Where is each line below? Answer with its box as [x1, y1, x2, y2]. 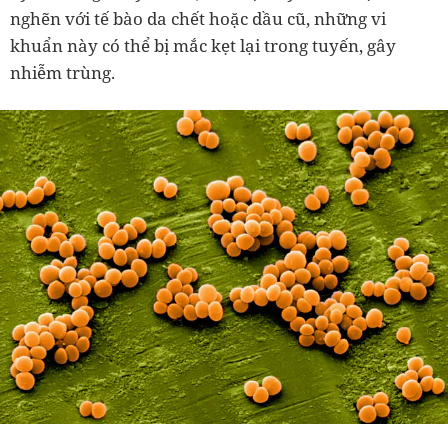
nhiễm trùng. [10, 60, 115, 84]
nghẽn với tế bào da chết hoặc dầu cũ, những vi [10, 6, 386, 30]
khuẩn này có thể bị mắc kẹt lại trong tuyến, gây [10, 33, 396, 57]
